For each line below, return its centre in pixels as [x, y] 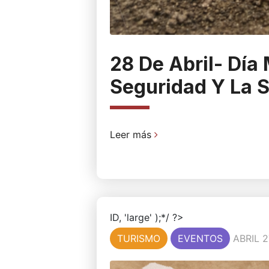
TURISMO [138, 239]
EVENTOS [200, 239]
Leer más [132, 135]
